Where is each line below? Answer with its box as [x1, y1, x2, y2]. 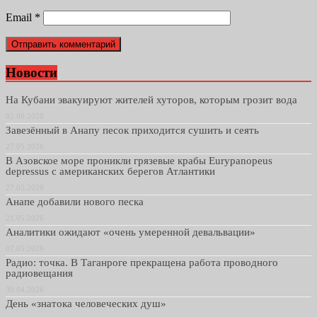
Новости [6, 64, 57, 80]
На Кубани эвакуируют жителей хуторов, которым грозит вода [6, 94, 297, 106]
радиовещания [6, 267, 73, 279]
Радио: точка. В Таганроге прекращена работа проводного [6, 257, 278, 269]
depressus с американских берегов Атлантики [6, 166, 215, 178]
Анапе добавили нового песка [6, 196, 144, 208]
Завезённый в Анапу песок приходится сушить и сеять [6, 125, 259, 137]
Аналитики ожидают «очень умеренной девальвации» [6, 226, 255, 238]
